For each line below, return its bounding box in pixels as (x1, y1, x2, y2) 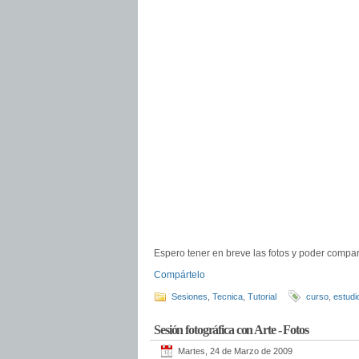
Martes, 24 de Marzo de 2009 (178, 346, 292, 356)
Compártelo (154, 269, 205, 280)
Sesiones (171, 292, 208, 301)
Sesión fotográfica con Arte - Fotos (154, 323, 309, 337)
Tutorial (248, 292, 276, 301)
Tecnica (212, 292, 243, 301)
